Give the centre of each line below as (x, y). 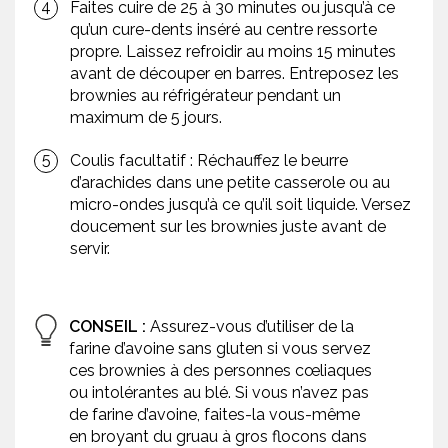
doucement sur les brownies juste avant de (228, 227)
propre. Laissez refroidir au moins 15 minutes (233, 52)
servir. (90, 249)
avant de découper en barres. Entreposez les (234, 74)
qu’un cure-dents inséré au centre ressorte (223, 30)
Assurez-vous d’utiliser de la (250, 327)
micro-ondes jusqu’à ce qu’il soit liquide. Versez (240, 205)
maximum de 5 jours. (146, 118)
